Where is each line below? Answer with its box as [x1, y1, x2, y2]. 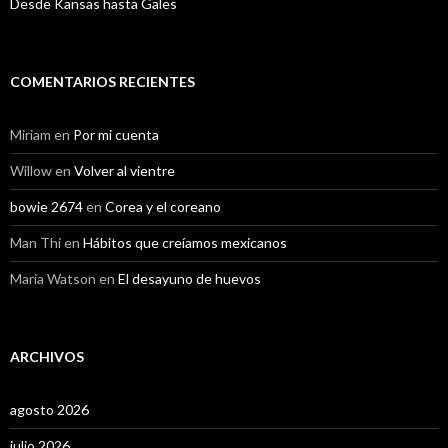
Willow [10, 161, 52, 179]
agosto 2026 [10, 400, 89, 418]
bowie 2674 [10, 197, 83, 215]
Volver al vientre [74, 161, 175, 179]
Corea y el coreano [105, 197, 221, 215]
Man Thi [10, 233, 61, 251]
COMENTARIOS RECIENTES [10, 72, 195, 90]
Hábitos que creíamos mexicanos [83, 233, 287, 251]
